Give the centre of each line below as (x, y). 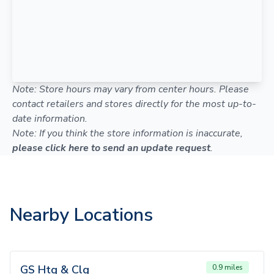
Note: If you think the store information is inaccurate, (128, 133)
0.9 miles (228, 267)
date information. (50, 119)
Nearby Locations (81, 215)
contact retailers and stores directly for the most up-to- (134, 104)
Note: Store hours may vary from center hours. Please (131, 89)
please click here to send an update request (111, 148)
